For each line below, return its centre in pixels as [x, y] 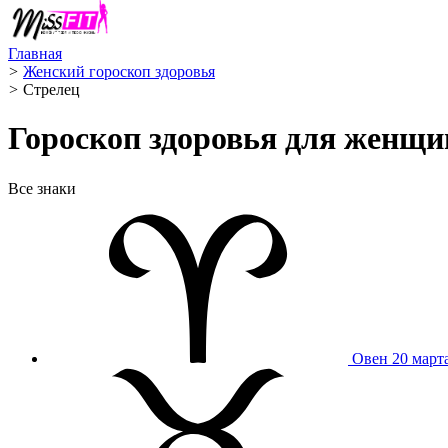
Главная [35, 53]
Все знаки [42, 188]
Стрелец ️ [53, 89]
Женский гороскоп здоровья [119, 71]
